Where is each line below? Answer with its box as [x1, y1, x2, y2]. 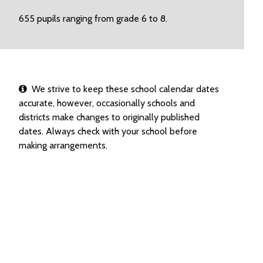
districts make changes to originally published [18, 112, 200, 123]
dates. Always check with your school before [18, 126, 197, 137]
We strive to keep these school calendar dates [26, 83, 219, 95]
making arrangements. [18, 140, 107, 151]
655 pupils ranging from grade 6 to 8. [18, 13, 167, 24]
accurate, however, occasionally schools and [18, 97, 195, 109]
